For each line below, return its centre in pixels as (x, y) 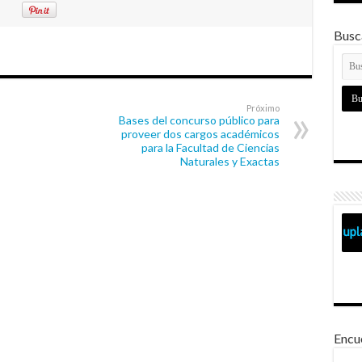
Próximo (263, 108)
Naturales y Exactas (229, 162)
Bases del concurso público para (199, 120)
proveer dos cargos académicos (200, 134)
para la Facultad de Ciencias (210, 148)
